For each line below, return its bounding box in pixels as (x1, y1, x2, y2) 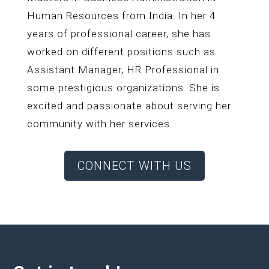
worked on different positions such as (26, 46, 216, 58)
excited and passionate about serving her (26, 100, 231, 112)
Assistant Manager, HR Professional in (26, 64, 219, 76)
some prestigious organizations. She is (26, 82, 220, 94)
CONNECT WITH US (77, 159, 192, 173)
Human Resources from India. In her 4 (26, 10, 216, 22)
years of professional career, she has (26, 28, 211, 40)
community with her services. (26, 118, 172, 130)
